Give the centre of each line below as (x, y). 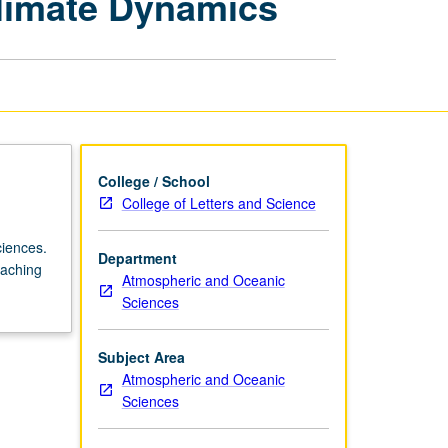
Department (137, 257)
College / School (153, 180)
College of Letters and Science (218, 202)
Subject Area (141, 356)
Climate (289, 50)
